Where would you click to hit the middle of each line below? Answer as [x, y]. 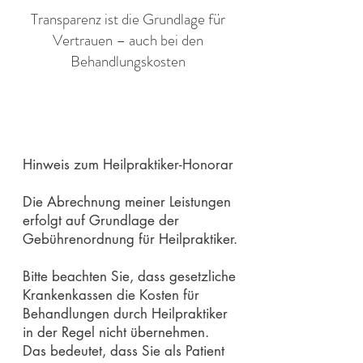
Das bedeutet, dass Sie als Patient [124, 351]
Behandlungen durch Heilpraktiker [125, 314]
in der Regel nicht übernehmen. [116, 332]
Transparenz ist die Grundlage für [128, 19]
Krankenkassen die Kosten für [111, 295]
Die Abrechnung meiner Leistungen [127, 202]
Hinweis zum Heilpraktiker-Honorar [128, 164]
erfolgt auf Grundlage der [101, 220]
